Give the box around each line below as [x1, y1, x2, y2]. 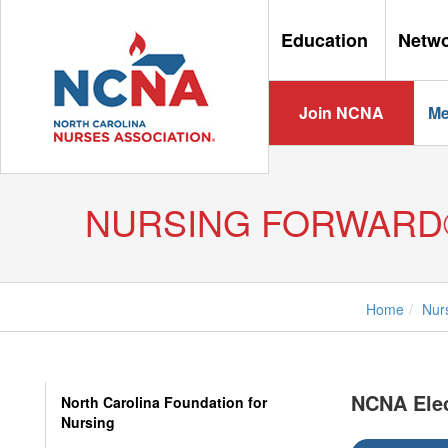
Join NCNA [298, 101, 384, 124]
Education [280, 27, 373, 53]
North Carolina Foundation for [61, 392, 267, 412]
